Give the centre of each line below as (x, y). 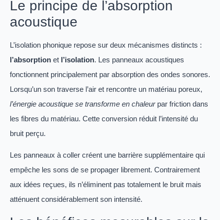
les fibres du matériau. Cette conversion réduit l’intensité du (104, 119)
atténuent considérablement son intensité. (76, 199)
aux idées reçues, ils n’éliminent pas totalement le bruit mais (106, 185)
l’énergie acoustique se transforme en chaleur (82, 104)
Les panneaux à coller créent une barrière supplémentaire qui (107, 155)
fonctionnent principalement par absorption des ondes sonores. (110, 75)
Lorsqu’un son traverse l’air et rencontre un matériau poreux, (106, 89)
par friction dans (182, 104)
